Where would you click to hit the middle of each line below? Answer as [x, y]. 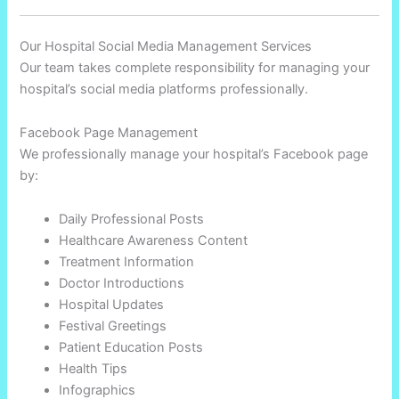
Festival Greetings [113, 326]
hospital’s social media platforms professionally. [164, 89]
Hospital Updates [112, 304]
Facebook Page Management [109, 132]
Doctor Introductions [122, 283]
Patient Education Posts [131, 347]
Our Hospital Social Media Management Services [166, 46]
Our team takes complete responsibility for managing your [195, 67]
